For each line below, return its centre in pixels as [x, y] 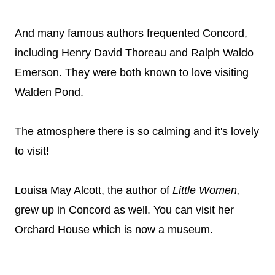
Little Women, [206, 190]
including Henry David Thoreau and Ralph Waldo [134, 52]
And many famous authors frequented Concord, [131, 33]
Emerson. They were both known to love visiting [132, 72]
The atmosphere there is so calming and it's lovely [137, 131]
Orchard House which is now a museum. [114, 229]
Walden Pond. [49, 92]
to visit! [32, 151]
